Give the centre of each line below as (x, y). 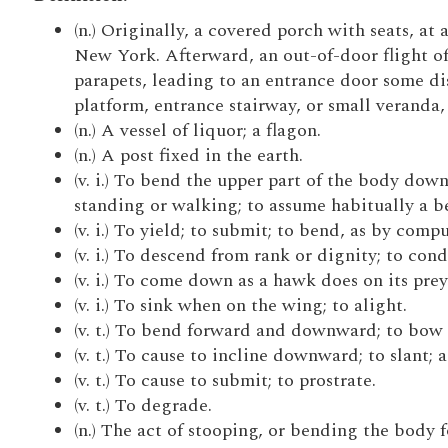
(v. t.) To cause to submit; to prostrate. (224, 380)
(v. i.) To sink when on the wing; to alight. (240, 305)
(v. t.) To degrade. (142, 405)
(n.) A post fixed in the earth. (188, 155)
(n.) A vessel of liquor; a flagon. (197, 130)
